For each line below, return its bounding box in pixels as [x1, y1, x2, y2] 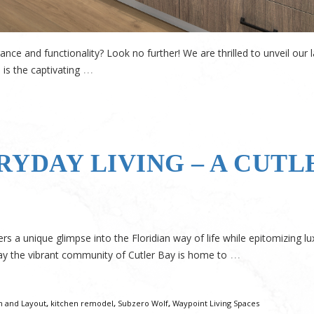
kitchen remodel [50, 298, 114, 309]
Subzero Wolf [118, 298, 168, 309]
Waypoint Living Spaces [172, 298, 259, 309]
